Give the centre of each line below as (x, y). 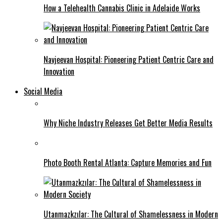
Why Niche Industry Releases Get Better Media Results (128, 123)
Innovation (59, 71)
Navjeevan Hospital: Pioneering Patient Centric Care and (129, 59)
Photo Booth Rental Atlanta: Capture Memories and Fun (128, 162)
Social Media (43, 91)
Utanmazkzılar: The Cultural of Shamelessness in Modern (131, 214)
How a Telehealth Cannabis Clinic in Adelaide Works (122, 8)
